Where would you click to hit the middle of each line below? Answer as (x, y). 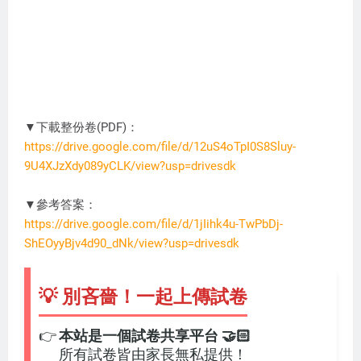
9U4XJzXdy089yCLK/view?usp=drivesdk (130, 166)
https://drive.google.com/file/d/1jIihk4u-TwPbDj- (154, 224)
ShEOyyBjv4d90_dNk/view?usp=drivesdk (132, 243)
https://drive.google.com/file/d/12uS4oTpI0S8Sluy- (160, 147)
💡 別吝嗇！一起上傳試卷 (143, 297)
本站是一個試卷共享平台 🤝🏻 (155, 336)
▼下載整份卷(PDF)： (81, 127)
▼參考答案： (60, 205)
